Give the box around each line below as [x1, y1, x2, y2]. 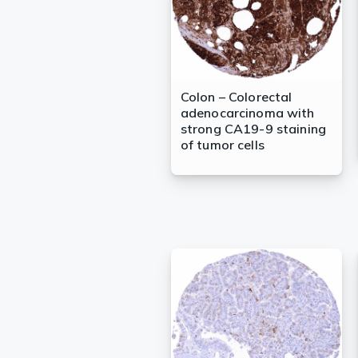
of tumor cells [180, 137, 265, 153]
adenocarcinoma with [180, 105, 315, 121]
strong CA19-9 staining [180, 121, 327, 137]
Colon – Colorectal [180, 89, 292, 105]
